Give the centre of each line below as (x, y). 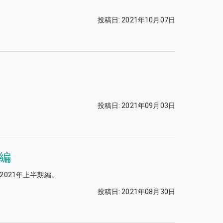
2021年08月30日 (148, 191)
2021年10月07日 (148, 20)
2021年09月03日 (148, 106)
